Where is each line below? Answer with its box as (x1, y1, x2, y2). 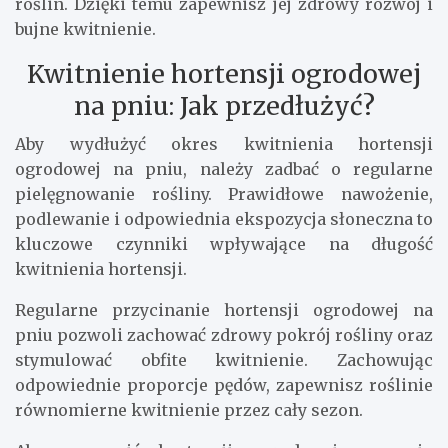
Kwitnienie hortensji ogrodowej (26, 57, 422, 90)
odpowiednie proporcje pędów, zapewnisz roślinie (15, 374, 433, 395)
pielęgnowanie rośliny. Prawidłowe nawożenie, (15, 183, 433, 204)
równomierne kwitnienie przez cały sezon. (15, 399, 363, 420)
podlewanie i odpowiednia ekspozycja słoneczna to (15, 208, 433, 229)
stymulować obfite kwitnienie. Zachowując (15, 349, 433, 370)
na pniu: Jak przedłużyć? (73, 89, 375, 122)
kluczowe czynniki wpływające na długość (15, 233, 433, 254)
